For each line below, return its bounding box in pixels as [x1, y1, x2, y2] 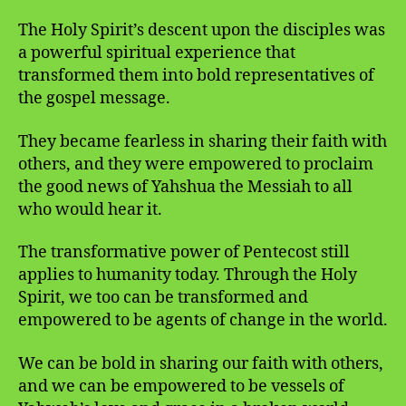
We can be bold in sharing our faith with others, [18, 353, 383, 374]
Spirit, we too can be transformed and [18, 287, 308, 309]
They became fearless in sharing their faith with [18, 130, 387, 152]
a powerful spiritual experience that [18, 43, 295, 64]
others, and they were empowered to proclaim [18, 153, 373, 175]
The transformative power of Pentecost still [18, 242, 350, 264]
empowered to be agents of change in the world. [18, 310, 388, 332]
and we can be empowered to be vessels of [18, 375, 344, 397]
